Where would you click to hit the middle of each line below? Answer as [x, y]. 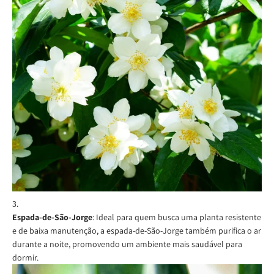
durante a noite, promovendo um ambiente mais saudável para [127, 244]
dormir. [25, 257]
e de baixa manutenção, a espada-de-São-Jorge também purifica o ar [137, 230]
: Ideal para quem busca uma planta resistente [177, 217]
